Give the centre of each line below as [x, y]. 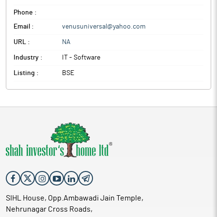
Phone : [25, 13]
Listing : [26, 73]
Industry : [28, 58]
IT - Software [81, 58]
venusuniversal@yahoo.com [104, 27]
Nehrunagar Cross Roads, [49, 209]
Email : [24, 27]
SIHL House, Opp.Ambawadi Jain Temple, [75, 198]
